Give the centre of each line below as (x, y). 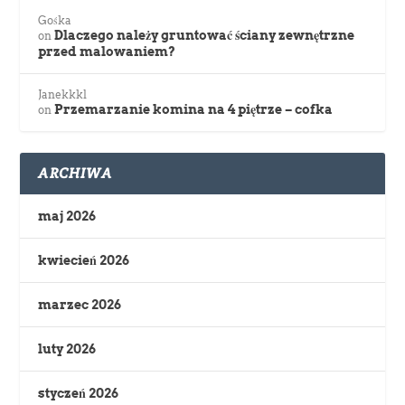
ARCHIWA (75, 174)
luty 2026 (67, 349)
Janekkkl (63, 95)
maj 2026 (67, 217)
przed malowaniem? (107, 52)
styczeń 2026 (79, 394)
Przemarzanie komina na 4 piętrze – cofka (194, 110)
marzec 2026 (80, 305)
